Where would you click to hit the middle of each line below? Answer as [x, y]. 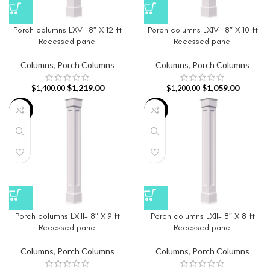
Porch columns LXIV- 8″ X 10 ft [202, 30]
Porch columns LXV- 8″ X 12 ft [67, 30]
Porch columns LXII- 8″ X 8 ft [202, 216]
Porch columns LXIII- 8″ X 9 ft [67, 216]
